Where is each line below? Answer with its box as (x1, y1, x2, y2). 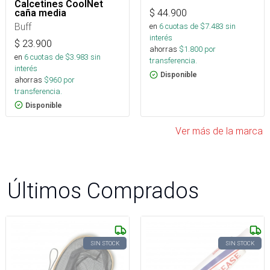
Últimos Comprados (7, 177, 199, 204)
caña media (14, 7, 66, 19)
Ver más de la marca (175, 124, 263, 137)
